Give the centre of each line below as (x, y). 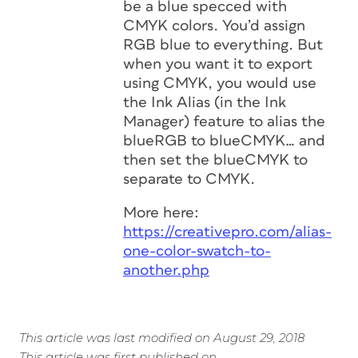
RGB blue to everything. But (223, 45)
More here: (161, 213)
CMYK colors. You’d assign (214, 26)
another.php (166, 270)
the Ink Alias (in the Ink (205, 103)
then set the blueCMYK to (215, 160)
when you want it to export (218, 64)
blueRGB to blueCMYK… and (224, 141)
